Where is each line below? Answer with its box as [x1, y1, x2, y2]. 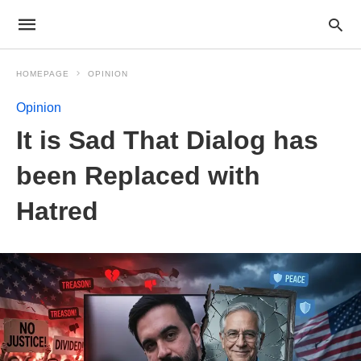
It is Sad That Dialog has [16, 126, 318, 155]
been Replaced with [16, 161, 260, 190]
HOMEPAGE [16, 69, 69, 78]
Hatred [16, 197, 98, 226]
